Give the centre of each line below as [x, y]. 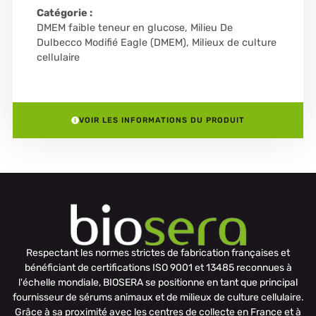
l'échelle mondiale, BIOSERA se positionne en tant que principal [158, 283]
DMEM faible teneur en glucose [110, 28]
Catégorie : [64, 13]
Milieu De [211, 28]
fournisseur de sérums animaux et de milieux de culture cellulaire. [158, 298]
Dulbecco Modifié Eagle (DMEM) [111, 42]
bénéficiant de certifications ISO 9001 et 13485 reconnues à [158, 268]
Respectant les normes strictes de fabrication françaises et [158, 253]
